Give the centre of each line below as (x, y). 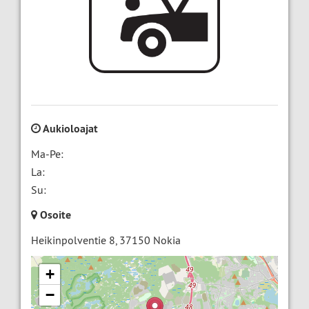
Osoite (54, 215)
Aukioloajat (69, 129)
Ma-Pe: (47, 154)
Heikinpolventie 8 (73, 240)
